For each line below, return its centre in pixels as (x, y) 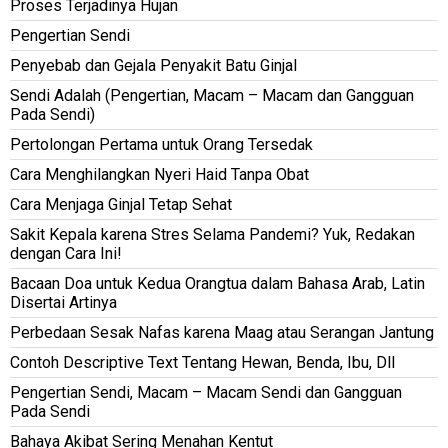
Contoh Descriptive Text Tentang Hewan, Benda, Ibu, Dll (202, 362)
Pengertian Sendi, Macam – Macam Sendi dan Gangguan (206, 392)
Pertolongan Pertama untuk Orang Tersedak (161, 144)
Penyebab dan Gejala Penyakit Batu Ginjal (153, 65)
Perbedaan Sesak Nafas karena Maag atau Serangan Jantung (222, 332)
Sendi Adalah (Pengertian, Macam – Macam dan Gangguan (212, 95)
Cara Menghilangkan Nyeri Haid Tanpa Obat (159, 174)
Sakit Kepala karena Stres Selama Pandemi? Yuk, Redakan (212, 234)
